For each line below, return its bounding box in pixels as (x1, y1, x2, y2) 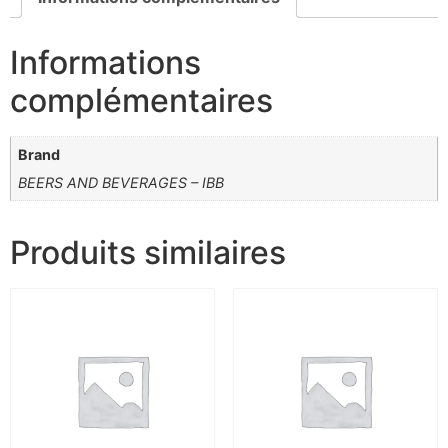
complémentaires (10, 80, 273, 120)
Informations (10, 42, 201, 82)
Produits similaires (10, 232, 286, 272)
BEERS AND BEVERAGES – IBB (18, 174, 225, 192)
